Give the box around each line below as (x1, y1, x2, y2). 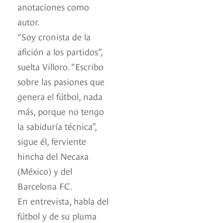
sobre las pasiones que (17, 75, 105, 88)
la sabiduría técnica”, (17, 119, 97, 132)
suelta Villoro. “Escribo (17, 60, 104, 73)
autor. (17, 15, 40, 28)
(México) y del (17, 164, 72, 177)
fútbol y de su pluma (17, 209, 97, 222)
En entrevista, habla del (17, 194, 109, 207)
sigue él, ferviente (17, 134, 86, 147)
